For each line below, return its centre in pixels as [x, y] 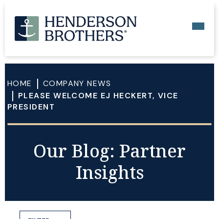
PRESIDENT [31, 107]
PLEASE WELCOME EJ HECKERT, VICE [98, 96]
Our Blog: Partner [109, 151]
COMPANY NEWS [77, 83]
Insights [109, 172]
